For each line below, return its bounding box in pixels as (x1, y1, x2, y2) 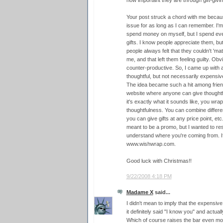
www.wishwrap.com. (126, 141, 176, 147)
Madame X (126, 189, 153, 195)
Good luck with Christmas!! (126, 158, 192, 164)
